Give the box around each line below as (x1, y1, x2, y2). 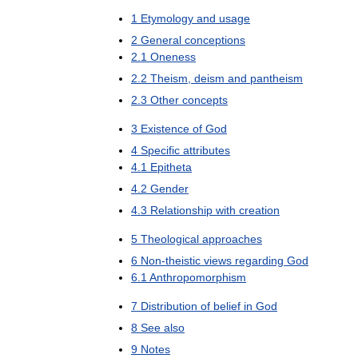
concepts (182, 93, 228, 107)
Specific (141, 144, 180, 157)
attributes (183, 144, 230, 157)
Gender (150, 182, 189, 196)
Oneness (150, 50, 196, 64)
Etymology (141, 12, 193, 26)
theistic (165, 254, 201, 268)
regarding (235, 254, 284, 268)
